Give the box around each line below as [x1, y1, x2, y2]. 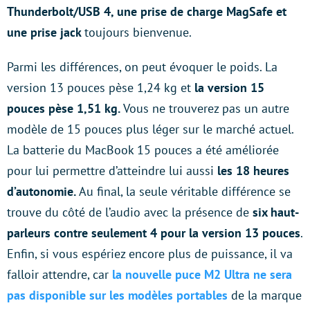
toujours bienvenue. [84, 24, 194, 41]
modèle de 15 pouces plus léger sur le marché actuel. [7, 121, 293, 138]
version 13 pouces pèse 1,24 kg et [7, 80, 194, 96]
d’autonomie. [7, 183, 76, 200]
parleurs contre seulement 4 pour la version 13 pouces [7, 225, 300, 241]
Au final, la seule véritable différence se [76, 183, 291, 200]
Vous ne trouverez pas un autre [120, 100, 289, 117]
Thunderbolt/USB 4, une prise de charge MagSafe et [7, 3, 286, 20]
